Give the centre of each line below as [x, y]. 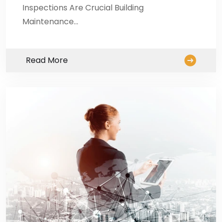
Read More [47, 60]
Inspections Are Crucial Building [83, 8]
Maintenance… [50, 22]
